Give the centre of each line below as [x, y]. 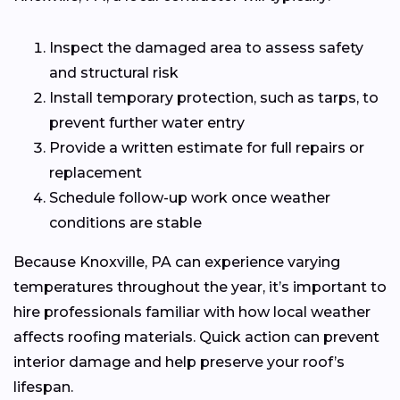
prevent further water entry [147, 122]
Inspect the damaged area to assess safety [206, 47]
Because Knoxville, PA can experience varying [177, 262]
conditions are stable [125, 222]
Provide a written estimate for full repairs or [207, 147]
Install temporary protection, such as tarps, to [214, 97]
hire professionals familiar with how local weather [192, 312]
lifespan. [43, 387]
